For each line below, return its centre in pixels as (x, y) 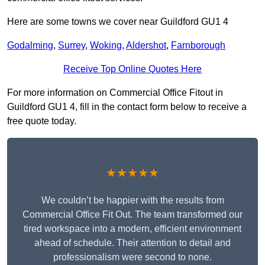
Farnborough (198, 46)
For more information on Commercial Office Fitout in (115, 93)
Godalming (30, 46)
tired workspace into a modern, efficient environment (132, 229)
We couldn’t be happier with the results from (132, 201)
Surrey (72, 46)
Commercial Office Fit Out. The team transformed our (132, 215)
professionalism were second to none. (132, 257)
